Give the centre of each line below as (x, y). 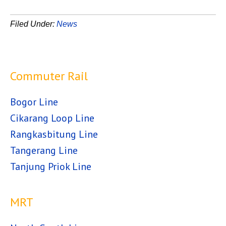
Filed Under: (33, 24)
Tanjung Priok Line (51, 166)
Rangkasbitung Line (54, 134)
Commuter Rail (49, 76)
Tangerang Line (44, 150)
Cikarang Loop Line (52, 118)
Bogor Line (34, 102)
